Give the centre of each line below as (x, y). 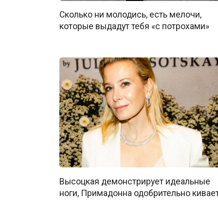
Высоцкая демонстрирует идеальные (135, 181)
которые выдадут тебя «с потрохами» (134, 26)
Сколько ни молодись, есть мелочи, (130, 14)
